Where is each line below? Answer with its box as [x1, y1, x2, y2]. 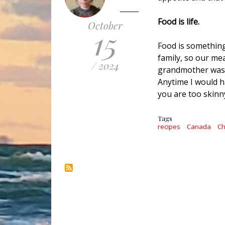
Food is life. [158, 16, 201, 28]
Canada [187, 122, 211, 132]
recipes [158, 122, 180, 132]
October [88, 19, 123, 33]
